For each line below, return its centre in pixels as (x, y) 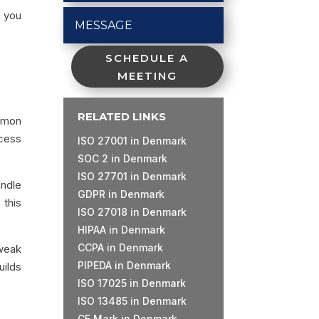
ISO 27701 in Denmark (132, 177)
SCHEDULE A (147, 58)
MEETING (147, 75)
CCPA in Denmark (121, 248)
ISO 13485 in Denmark (132, 301)
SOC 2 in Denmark (123, 159)
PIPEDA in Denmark (125, 266)
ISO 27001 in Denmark (132, 141)
